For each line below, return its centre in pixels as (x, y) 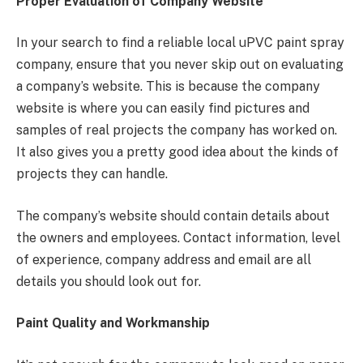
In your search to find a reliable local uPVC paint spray (180, 43)
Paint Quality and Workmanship (113, 323)
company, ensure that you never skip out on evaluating (180, 65)
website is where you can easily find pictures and (163, 109)
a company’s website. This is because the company (168, 87)
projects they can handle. (94, 174)
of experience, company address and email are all (164, 259)
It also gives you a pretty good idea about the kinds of (177, 152)
